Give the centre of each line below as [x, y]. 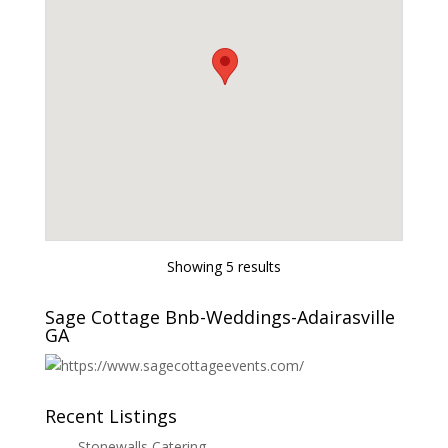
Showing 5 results [223, 266]
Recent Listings [110, 415]
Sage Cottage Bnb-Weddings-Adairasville [219, 316]
